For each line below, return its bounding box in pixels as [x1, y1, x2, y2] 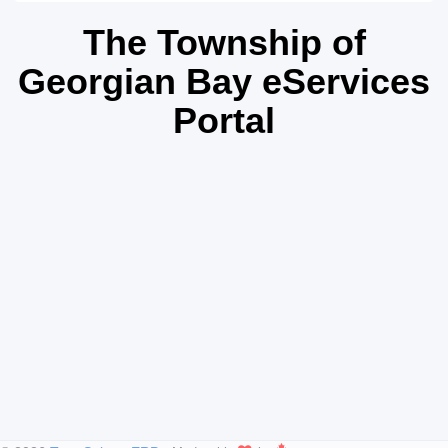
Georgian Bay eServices [18, 61, 430, 103]
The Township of [82, 22, 366, 64]
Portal [173, 100, 275, 142]
